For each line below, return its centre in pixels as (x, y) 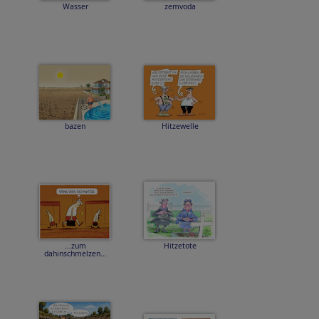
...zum (75, 246)
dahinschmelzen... (75, 253)
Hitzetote (180, 246)
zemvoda (180, 6)
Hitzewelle (180, 126)
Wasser (75, 6)
